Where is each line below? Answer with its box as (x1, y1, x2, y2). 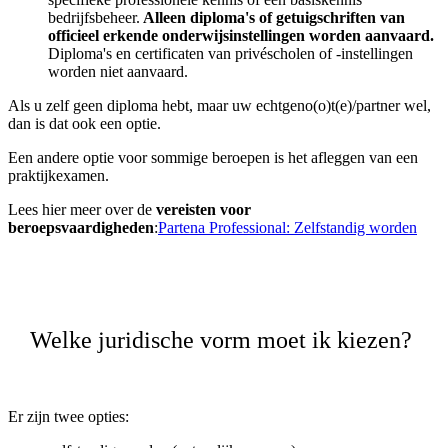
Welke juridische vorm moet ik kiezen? (30, 326, 418, 353)
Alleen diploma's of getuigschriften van (143, 8, 405, 26)
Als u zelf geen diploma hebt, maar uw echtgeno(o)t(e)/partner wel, (8, 96, 431, 114)
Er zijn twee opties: (8, 407, 129, 425)
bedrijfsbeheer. (48, 8, 143, 26)
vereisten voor (156, 200, 251, 218)
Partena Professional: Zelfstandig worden (158, 218, 417, 236)
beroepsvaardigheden (8, 218, 154, 236)
